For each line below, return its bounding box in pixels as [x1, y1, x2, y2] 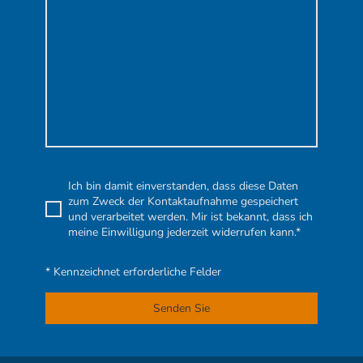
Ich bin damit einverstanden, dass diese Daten [68, 177, 298, 194]
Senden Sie [153, 300, 210, 316]
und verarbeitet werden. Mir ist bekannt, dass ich [68, 208, 313, 224]
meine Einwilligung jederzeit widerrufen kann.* [68, 224, 301, 240]
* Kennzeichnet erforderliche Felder [45, 263, 221, 280]
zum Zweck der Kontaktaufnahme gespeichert [68, 193, 298, 209]
